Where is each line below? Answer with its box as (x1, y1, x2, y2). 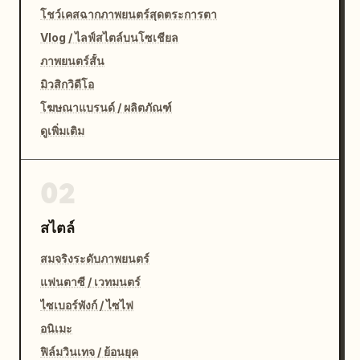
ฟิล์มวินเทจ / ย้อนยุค (40, 345, 138, 358)
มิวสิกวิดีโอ (40, 77, 94, 91)
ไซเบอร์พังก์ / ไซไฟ (40, 298, 133, 312)
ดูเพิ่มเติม (40, 124, 84, 137)
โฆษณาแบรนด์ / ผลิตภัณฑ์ (40, 100, 172, 114)
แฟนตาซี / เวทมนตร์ (40, 275, 141, 288)
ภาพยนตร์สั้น (40, 54, 104, 67)
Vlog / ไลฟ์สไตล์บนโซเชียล (40, 31, 178, 44)
